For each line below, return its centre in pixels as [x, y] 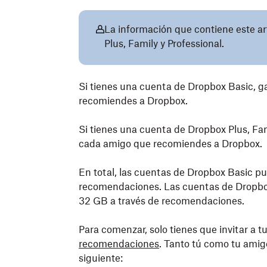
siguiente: [101, 258]
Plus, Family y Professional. [164, 44]
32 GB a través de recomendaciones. [162, 201]
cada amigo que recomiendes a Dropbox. [170, 144]
